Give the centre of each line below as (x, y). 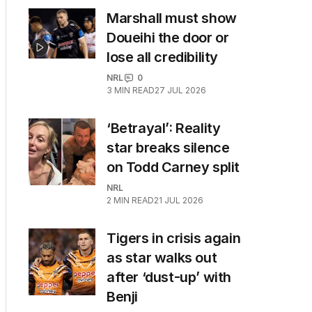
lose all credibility (163, 57)
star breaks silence (168, 148)
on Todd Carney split (173, 167)
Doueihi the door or (168, 38)
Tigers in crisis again (174, 238)
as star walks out (162, 258)
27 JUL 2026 (180, 90)
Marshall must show (172, 18)
